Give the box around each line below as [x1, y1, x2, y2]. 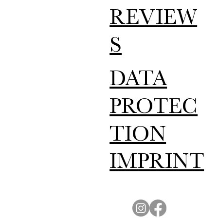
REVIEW [109, 9, 198, 31]
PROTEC [109, 98, 198, 120]
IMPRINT [109, 153, 204, 175]
